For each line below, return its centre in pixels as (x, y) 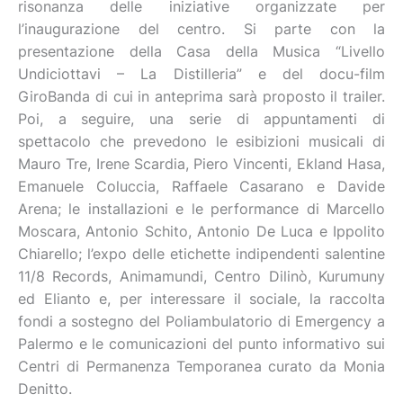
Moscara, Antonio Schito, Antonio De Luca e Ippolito (201, 231)
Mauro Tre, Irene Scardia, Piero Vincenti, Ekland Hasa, (201, 164)
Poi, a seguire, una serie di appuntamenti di (201, 119)
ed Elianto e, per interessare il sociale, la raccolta (201, 299)
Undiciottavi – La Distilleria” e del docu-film (201, 74)
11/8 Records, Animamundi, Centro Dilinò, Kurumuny (201, 276)
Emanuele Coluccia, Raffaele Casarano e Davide (201, 186)
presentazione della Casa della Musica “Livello (201, 51)
